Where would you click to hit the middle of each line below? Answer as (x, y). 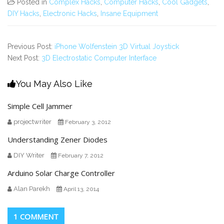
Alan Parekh (32, 189)
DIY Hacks (23, 14)
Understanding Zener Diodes (57, 140)
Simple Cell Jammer (40, 106)
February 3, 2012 (88, 122)
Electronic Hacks (70, 14)
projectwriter (32, 122)
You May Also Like (54, 84)
